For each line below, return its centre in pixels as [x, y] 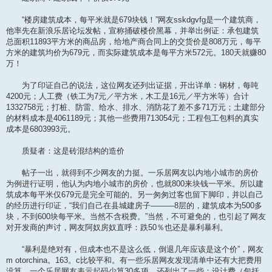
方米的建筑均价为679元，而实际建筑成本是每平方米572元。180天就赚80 [136, 53]
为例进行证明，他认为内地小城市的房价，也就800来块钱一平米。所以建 [135, 184]
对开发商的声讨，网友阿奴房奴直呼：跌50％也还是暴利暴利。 [117, 228]
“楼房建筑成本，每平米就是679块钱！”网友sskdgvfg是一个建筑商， [134, 20]
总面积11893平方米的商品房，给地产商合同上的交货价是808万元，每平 [134, 42]
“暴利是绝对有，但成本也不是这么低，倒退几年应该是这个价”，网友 [135, 250]
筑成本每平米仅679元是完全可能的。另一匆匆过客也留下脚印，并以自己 [135, 195]
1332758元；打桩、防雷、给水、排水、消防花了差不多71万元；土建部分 [136, 107]
